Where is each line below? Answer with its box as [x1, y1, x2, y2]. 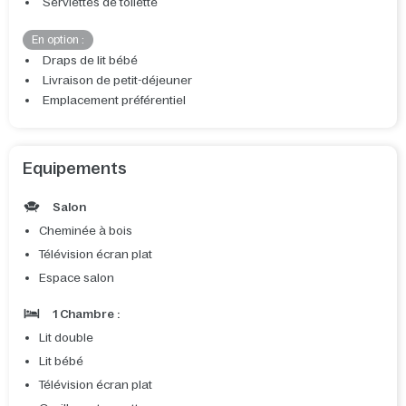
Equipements [23, 159, 127, 179]
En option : [32, 34, 84, 47]
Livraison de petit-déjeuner [43, 73, 192, 88]
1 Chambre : [50, 307, 120, 322]
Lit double [39, 331, 93, 345]
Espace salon [39, 271, 114, 285]
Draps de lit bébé [43, 53, 138, 68]
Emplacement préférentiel [43, 93, 186, 108]
